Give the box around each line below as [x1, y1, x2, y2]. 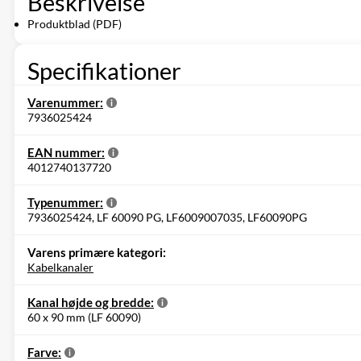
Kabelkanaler [27, 259, 93, 274]
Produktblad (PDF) [27, 16, 122, 31]
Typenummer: [27, 194, 103, 210]
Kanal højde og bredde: [27, 294, 154, 309]
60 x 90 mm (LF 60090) [27, 309, 141, 324]
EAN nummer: [27, 144, 105, 160]
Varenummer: [27, 94, 103, 110]
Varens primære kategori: [27, 244, 166, 259]
